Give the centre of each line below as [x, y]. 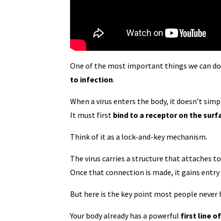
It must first [91, 115]
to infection [92, 79]
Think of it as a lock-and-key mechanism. [139, 136]
